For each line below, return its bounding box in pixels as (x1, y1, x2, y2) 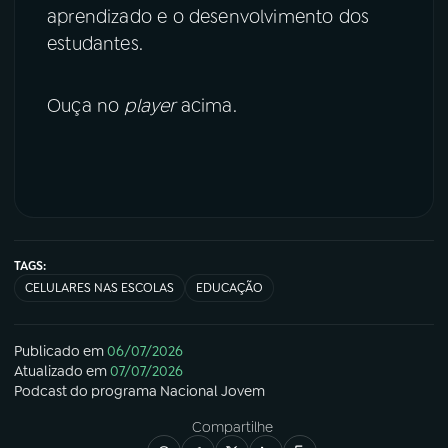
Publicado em (14, 342, 104, 361)
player (124, 94, 176, 119)
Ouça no (47, 94, 125, 119)
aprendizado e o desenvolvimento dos (47, 5, 370, 30)
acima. (175, 94, 237, 119)
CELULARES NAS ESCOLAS (25, 280, 174, 297)
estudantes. (47, 32, 143, 57)
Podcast (14, 382, 67, 401)
